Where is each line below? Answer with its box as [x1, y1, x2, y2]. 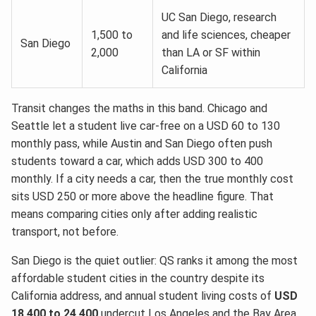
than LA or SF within [162, 45, 260, 59]
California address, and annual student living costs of [11, 288, 274, 303]
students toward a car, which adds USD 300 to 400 [11, 154, 263, 168]
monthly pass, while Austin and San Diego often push [11, 136, 272, 150]
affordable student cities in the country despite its [11, 271, 265, 285]
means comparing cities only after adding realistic [11, 207, 257, 221]
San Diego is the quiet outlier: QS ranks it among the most [11, 253, 298, 267]
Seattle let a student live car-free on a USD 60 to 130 [11, 119, 280, 133]
